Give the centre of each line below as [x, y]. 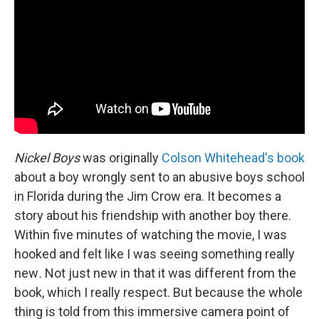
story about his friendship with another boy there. [153, 215]
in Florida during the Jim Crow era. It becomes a [148, 196]
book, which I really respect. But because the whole [158, 292]
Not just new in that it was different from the [169, 273]
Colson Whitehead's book [233, 158]
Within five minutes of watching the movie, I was [151, 235]
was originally [121, 158]
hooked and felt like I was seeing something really [155, 254]
